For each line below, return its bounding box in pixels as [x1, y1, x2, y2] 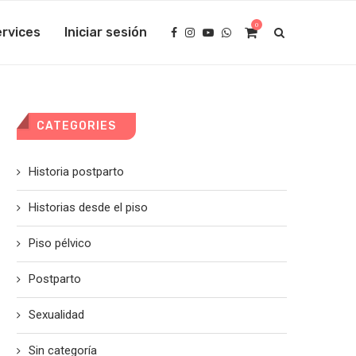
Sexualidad [29, 308, 84, 322]
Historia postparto [29, 164, 124, 179]
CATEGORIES [37, 119, 116, 133]
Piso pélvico [29, 236, 91, 250]
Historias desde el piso [29, 200, 148, 215]
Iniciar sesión [64, 25, 147, 40]
